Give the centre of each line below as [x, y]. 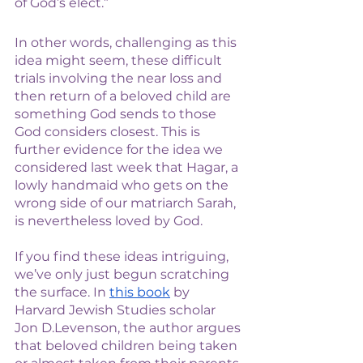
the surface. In [62, 292]
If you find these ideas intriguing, [123, 256]
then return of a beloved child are [124, 96]
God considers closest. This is [109, 132]
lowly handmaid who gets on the [123, 185]
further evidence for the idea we [120, 149]
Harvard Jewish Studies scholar [117, 310]
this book [140, 292]
